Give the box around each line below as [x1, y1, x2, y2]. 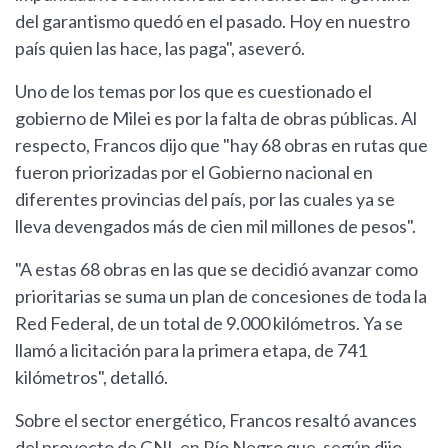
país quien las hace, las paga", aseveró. [15, 37, 305, 60]
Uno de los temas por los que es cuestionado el [15, 80, 372, 103]
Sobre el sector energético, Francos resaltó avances [15, 409, 417, 432]
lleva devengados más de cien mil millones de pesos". [15, 215, 416, 238]
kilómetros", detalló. [15, 366, 168, 389]
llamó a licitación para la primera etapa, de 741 [15, 339, 367, 362]
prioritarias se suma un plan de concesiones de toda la [15, 285, 427, 308]
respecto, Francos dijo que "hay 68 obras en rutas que [15, 134, 428, 157]
